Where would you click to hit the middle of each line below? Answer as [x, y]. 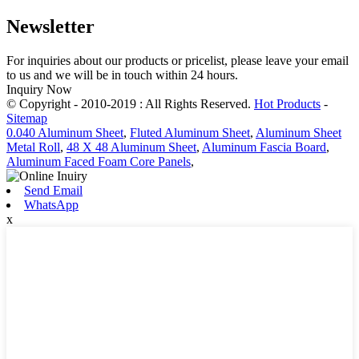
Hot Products [287, 104]
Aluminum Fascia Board [264, 147]
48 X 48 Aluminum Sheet [131, 147]
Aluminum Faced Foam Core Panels [99, 162]
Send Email [53, 191]
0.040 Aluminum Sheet [65, 133]
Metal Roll [33, 147]
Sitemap [27, 119]
